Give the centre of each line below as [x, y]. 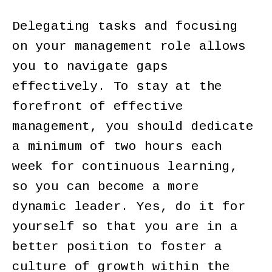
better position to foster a [117, 246]
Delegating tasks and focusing [125, 26]
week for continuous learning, [125, 166]
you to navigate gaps [90, 66]
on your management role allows [129, 46]
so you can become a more [106, 186]
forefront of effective [98, 106]
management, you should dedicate [133, 126]
